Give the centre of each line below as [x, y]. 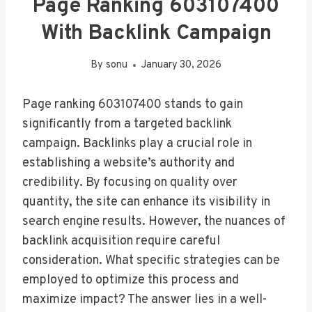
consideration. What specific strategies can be [151, 261]
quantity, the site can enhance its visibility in [146, 203]
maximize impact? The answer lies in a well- [145, 300]
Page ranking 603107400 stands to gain [133, 105]
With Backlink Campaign [156, 33]
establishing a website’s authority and [128, 164]
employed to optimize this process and [131, 281]
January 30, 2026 [181, 65]
